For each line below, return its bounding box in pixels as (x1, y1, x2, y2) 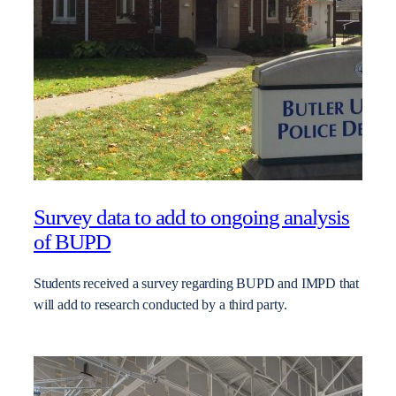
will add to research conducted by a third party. (34, 296, 287, 313)
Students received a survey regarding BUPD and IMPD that (34, 275, 360, 292)
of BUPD (34, 229, 111, 254)
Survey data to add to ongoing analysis (34, 204, 350, 229)
